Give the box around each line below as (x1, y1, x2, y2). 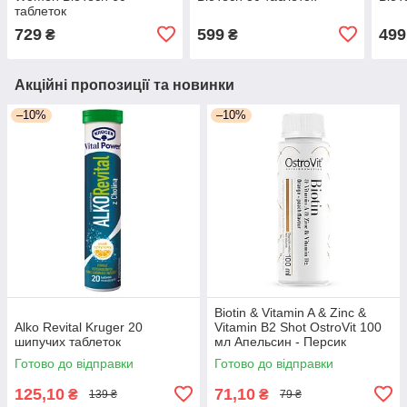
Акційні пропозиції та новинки (15, 76, 234, 93)
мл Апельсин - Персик (214, 333, 346, 349)
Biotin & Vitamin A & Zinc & (214, 304, 366, 320)
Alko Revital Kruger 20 (15, 319, 143, 334)
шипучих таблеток (15, 333, 121, 349)
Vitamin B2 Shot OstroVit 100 (214, 319, 382, 334)
